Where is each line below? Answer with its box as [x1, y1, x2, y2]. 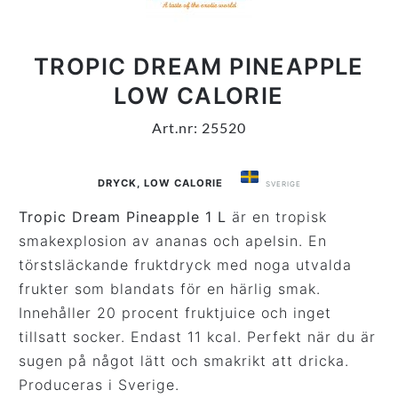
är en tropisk [227, 207, 328, 226]
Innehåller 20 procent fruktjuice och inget [19, 303, 332, 322]
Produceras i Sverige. [19, 375, 180, 394]
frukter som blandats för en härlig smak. [19, 279, 322, 298]
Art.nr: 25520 [152, 118, 246, 136]
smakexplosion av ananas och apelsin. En [19, 231, 328, 250]
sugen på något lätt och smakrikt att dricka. [19, 351, 350, 370]
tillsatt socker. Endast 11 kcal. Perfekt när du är [19, 327, 377, 346]
